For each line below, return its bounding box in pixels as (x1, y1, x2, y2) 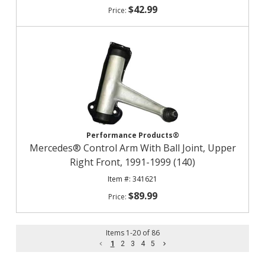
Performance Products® (86, 130, 179, 140)
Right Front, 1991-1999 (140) (70, 156, 195, 169)
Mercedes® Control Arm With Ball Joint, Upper (29, 141, 236, 154)
